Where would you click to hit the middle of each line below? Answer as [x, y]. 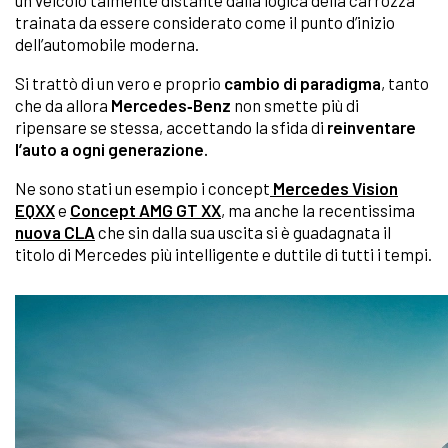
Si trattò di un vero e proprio [119, 83]
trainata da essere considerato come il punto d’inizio [205, 22]
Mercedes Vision [334, 188]
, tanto [405, 83]
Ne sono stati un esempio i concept [142, 188]
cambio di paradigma [302, 83]
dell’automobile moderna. [107, 44]
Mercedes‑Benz [171, 105]
